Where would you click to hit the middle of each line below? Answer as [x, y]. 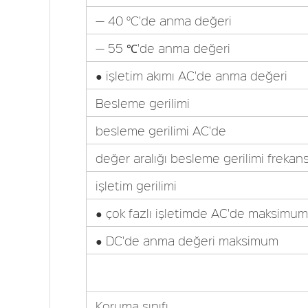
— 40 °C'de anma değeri [163, 21]
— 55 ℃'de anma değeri [163, 48]
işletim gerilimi [136, 186]
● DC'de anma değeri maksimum [187, 241]
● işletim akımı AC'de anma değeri [191, 76]
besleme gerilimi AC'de [161, 131]
